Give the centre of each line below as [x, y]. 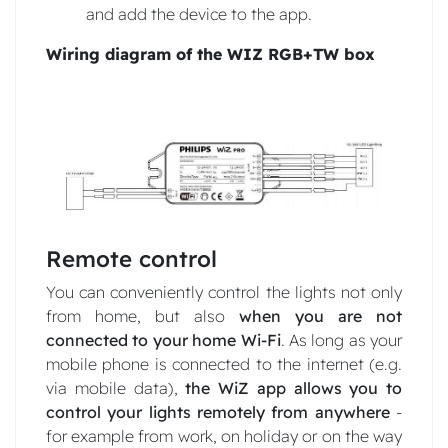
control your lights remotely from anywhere [218, 412]
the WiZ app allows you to [293, 388]
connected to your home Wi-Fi [163, 340]
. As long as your [341, 340]
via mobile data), [116, 388]
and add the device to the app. [199, 13]
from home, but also [142, 316]
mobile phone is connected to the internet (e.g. [224, 364]
